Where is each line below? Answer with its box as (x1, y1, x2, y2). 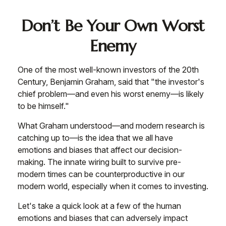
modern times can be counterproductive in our (18, 169, 185, 179)
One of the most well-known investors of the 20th (18, 65, 199, 75)
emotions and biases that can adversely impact (18, 213, 188, 223)
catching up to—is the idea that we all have (18, 133, 173, 143)
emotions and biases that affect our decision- (18, 145, 182, 155)
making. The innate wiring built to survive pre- (18, 157, 181, 167)
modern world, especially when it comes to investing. (18, 181, 208, 191)
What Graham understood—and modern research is (18, 121, 205, 131)
